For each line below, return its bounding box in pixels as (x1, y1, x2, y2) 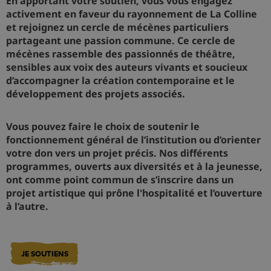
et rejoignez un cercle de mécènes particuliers (6, 21, 229, 34)
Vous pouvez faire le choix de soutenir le (6, 120, 200, 134)
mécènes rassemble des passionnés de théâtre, (6, 47, 235, 61)
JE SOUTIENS (21, 249, 68, 259)
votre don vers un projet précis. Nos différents (6, 146, 228, 160)
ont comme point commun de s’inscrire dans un (6, 173, 233, 187)
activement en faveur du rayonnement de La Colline (6, 7, 257, 21)
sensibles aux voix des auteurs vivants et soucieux (6, 60, 247, 74)
